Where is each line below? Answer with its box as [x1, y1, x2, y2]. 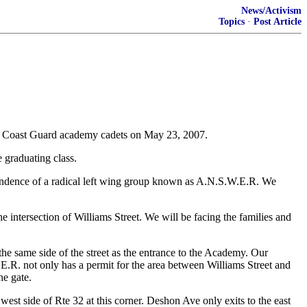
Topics [219, 16, 245, 27]
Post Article [254, 16, 302, 27]
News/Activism [241, 5, 302, 16]
